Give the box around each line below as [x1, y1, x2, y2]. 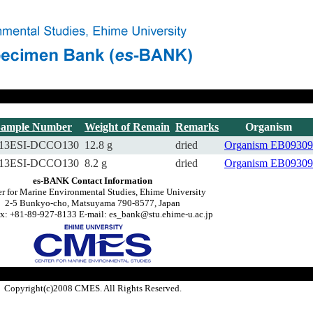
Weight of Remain [85, 121, 170, 133]
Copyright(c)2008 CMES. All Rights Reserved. [3, 283, 182, 293]
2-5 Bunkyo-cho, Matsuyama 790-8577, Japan [5, 198, 180, 208]
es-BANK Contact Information [33, 175, 152, 186]
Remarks [175, 121, 219, 133]
